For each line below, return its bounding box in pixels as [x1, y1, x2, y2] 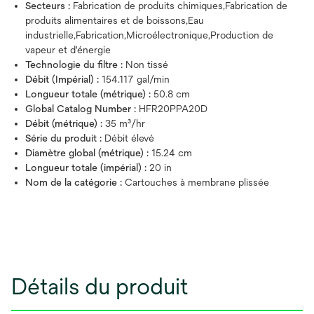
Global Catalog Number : [25, 103, 139, 115]
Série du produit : [25, 132, 104, 144]
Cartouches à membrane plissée [125, 177, 269, 189]
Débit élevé [104, 132, 154, 144]
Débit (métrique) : [25, 118, 105, 130]
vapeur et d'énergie [25, 44, 111, 56]
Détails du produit [11, 273, 188, 300]
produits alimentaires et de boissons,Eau [25, 15, 204, 27]
